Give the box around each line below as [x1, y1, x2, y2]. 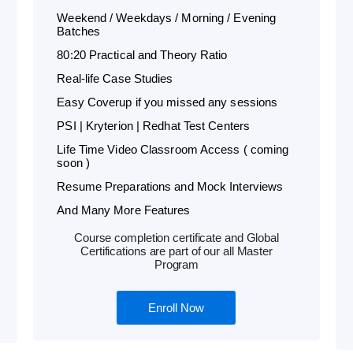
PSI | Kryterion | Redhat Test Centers [57, 118, 251, 132]
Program [154, 257, 199, 271]
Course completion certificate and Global [73, 230, 279, 244]
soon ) [57, 155, 90, 169]
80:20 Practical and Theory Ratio [57, 47, 228, 61]
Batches [57, 24, 101, 38]
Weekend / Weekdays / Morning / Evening [57, 10, 277, 24]
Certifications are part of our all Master [80, 243, 273, 258]
